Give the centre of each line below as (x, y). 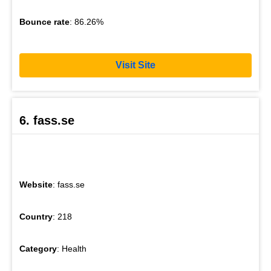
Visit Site (135, 65)
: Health (72, 249)
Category (38, 249)
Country (36, 217)
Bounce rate (44, 21)
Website (36, 185)
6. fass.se (47, 121)
